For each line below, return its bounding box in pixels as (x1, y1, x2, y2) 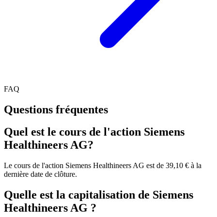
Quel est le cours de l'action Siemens (4, 125, 185, 139)
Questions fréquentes (4, 103, 108, 116)
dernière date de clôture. (4, 170, 77, 179)
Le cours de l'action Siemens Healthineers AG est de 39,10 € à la (4, 161, 201, 170)
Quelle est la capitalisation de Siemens (4, 188, 193, 201)
